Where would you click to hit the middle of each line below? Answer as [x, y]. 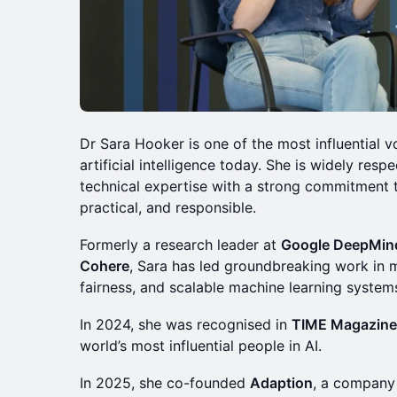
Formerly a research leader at [180, 245]
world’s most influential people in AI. [201, 346]
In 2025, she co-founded [165, 383]
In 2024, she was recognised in [186, 325]
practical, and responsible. [168, 208]
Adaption [281, 383]
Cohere [105, 266]
